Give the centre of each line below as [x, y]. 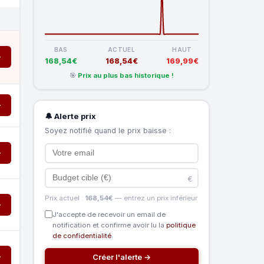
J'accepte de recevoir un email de [109, 214]
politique [181, 225]
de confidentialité [82, 235]
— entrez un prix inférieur [155, 198]
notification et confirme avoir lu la [109, 225]
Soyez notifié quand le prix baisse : [108, 130]
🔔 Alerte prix [70, 116]
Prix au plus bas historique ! [126, 75]
